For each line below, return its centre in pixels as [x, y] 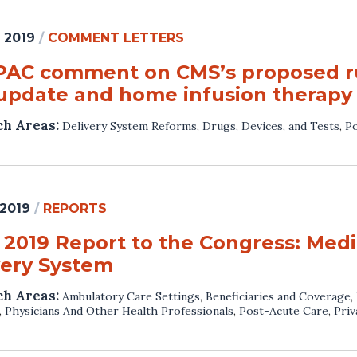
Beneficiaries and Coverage [278, 296]
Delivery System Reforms [129, 126]
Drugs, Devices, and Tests [271, 126]
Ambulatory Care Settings [131, 296]
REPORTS [75, 208]
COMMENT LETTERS [116, 37]
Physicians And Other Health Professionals [119, 310]
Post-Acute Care [284, 310]
